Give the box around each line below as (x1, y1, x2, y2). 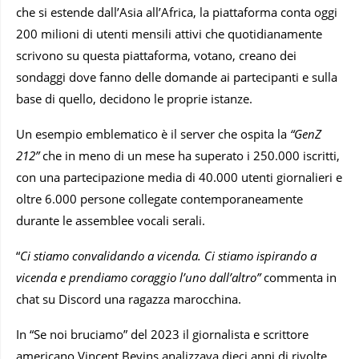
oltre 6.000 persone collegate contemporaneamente (16, 191, 303, 208)
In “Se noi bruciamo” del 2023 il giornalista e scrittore (16, 326, 309, 343)
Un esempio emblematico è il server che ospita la (16, 126, 290, 143)
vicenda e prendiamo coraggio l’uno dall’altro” (16, 269, 260, 286)
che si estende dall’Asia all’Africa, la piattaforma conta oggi (16, 4, 337, 21)
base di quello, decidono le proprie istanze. (16, 91, 252, 107)
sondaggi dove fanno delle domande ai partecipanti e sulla (16, 69, 337, 86)
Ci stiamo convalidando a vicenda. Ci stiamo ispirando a (20, 248, 317, 264)
